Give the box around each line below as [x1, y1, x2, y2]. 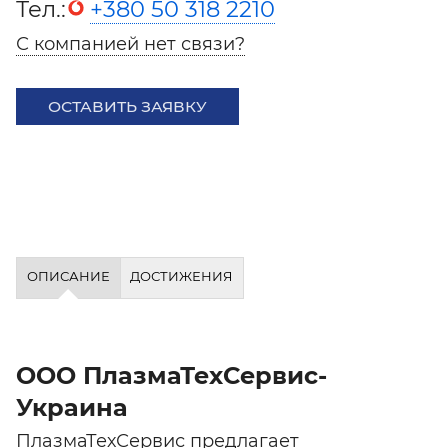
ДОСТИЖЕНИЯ [130, 268, 234, 284]
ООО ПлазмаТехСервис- [16, 360, 327, 390]
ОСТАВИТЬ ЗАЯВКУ [48, 97, 207, 116]
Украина [16, 392, 128, 422]
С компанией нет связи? [16, 33, 245, 55]
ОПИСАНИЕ [26, 268, 110, 284]
